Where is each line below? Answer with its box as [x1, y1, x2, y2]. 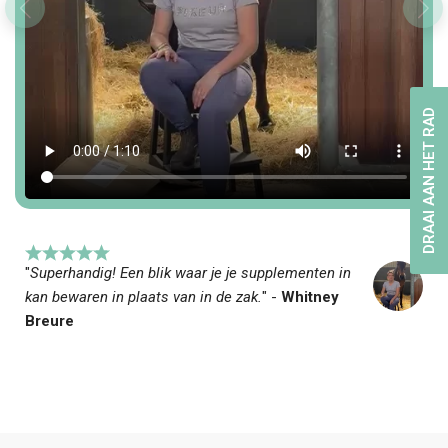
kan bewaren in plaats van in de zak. [25, 288, 262, 306]
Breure [25, 312, 74, 330]
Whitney [277, 288, 339, 306]
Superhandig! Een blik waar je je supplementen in [30, 264, 351, 282]
